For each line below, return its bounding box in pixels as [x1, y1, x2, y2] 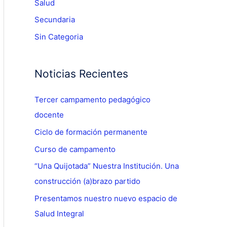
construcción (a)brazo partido [34, 176, 140, 186]
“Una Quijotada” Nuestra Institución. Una [34, 161, 179, 171]
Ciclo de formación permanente [34, 127, 147, 137]
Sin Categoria [34, 32, 83, 42]
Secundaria [34, 15, 75, 25]
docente [34, 110, 64, 120]
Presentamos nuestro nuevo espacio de [34, 194, 177, 204]
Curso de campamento [34, 144, 116, 154]
